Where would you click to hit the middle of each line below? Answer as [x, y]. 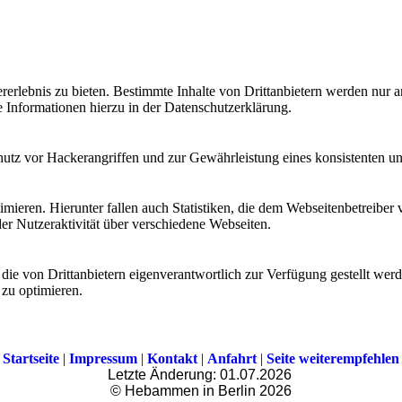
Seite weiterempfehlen [333, 359]
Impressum [103, 359]
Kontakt [172, 359]
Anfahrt [232, 359]
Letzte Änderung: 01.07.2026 [201, 375]
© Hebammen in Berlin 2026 [201, 391]
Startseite [31, 359]
